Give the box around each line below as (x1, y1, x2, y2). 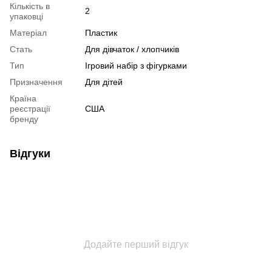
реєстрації (10, 104, 50, 114)
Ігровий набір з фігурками (85, 61, 187, 71)
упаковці (10, 12, 43, 22)
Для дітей (85, 77, 123, 87)
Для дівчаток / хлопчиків (85, 44, 179, 55)
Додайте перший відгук (84, 239, 188, 250)
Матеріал (10, 28, 47, 38)
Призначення (10, 77, 63, 87)
